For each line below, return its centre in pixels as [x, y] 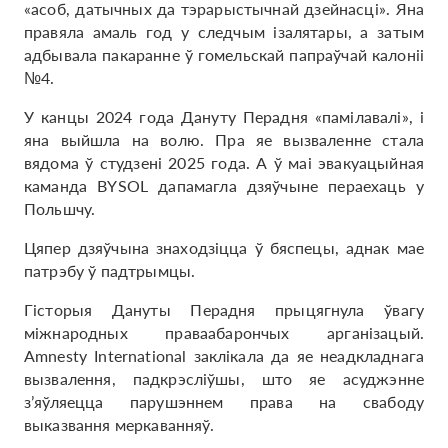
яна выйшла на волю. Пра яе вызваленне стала [224, 139]
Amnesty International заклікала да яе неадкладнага [224, 355]
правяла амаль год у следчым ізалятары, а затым [224, 31]
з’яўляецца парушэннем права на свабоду [224, 401]
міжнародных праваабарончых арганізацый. [224, 332]
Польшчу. [60, 208]
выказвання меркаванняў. [119, 424]
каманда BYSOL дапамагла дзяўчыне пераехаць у [224, 185]
